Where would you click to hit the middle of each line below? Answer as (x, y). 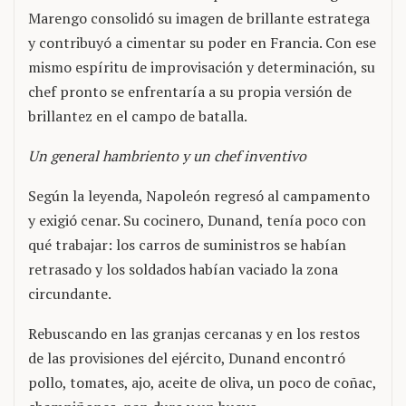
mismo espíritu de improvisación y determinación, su (202, 67)
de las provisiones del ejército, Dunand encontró (187, 358)
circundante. (70, 294)
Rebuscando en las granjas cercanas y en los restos (194, 333)
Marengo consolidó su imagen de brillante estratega (199, 18)
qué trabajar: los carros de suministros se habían (187, 245)
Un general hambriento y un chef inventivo (167, 156)
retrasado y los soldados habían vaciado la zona (183, 269)
